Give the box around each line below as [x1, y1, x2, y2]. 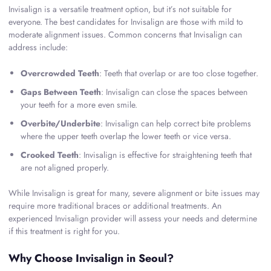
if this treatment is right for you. [8, 225, 120, 238]
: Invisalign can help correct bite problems [100, 117, 251, 130]
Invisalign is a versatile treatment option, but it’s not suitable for [8, 3, 232, 16]
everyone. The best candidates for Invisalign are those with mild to [8, 16, 243, 28]
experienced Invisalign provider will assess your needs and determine [8, 212, 257, 225]
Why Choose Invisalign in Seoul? [8, 250, 174, 266]
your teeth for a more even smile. [21, 99, 137, 111]
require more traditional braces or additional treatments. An [8, 200, 221, 212]
